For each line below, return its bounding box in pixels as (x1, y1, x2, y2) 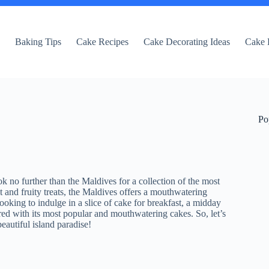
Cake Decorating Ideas (144, 37, 231, 47)
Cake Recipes (76, 37, 129, 47)
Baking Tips (15, 37, 62, 47)
